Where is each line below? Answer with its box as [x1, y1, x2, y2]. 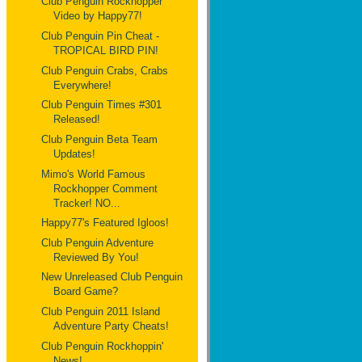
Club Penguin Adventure [41, 236, 154, 249]
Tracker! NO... [53, 196, 121, 209]
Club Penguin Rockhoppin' [41, 339, 164, 352]
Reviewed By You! [53, 250, 140, 263]
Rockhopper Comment [53, 182, 158, 195]
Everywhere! [53, 78, 112, 91]
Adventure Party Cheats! [53, 320, 170, 333]
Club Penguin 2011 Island [41, 305, 161, 318]
